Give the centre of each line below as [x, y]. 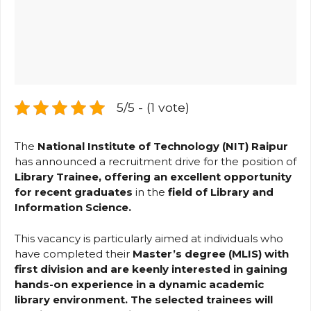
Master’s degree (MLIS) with [211, 253]
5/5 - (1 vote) [153, 108]
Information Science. [73, 208]
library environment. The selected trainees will [144, 299]
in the [149, 192]
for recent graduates [74, 192]
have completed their [74, 253]
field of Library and [219, 192]
